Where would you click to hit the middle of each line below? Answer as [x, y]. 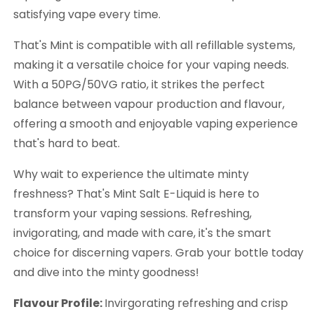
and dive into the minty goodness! [106, 272]
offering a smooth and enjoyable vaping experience [156, 123]
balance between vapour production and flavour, [149, 104]
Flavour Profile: [59, 303]
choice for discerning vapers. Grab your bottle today [158, 252]
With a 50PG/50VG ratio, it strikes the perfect [139, 84]
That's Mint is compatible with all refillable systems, [154, 45]
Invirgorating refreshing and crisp [196, 303]
